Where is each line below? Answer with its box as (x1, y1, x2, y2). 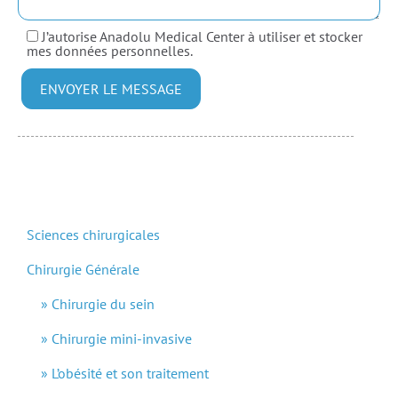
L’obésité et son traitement (52, 363, 209, 382)
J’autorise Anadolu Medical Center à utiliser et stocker (42, 27, 362, 45)
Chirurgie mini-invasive (52, 329, 192, 347)
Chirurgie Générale (27, 259, 139, 278)
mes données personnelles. (27, 41, 193, 60)
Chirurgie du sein (52, 294, 155, 313)
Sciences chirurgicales (27, 225, 160, 243)
